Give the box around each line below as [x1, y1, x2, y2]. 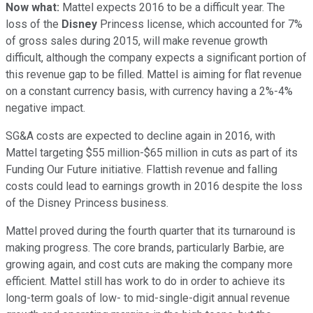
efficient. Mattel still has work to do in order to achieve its [6, 274, 285, 288]
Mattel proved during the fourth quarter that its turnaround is [6, 224, 296, 238]
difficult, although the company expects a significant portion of [6, 50, 307, 64]
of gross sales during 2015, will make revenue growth [6, 34, 268, 48]
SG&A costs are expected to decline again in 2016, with [6, 129, 275, 143]
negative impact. [6, 101, 85, 115]
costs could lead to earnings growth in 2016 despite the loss [6, 179, 303, 193]
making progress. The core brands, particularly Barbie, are [6, 240, 284, 254]
